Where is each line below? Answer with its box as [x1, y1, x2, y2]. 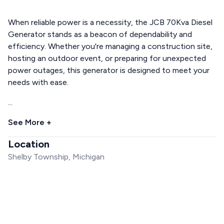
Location [8, 137, 49, 150]
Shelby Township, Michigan [8, 151, 104, 161]
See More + [8, 117, 51, 127]
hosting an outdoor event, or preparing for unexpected [8, 53, 206, 63]
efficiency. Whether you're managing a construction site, [8, 41, 212, 51]
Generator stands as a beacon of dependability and [8, 29, 192, 39]
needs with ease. [8, 77, 68, 87]
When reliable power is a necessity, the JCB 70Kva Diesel [8, 17, 212, 27]
